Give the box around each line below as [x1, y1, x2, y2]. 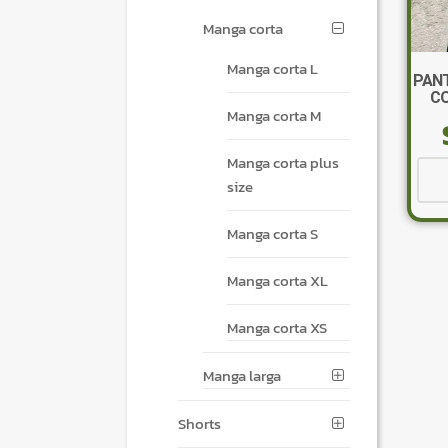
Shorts [178, 412, 222, 436]
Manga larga [202, 364, 281, 388]
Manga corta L [226, 57, 318, 81]
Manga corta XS [226, 316, 327, 340]
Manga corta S [226, 222, 318, 246]
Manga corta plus [226, 151, 339, 175]
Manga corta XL [226, 269, 328, 293]
